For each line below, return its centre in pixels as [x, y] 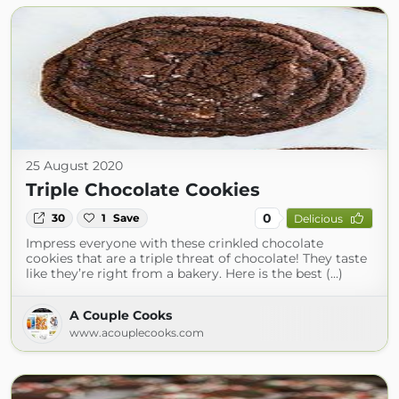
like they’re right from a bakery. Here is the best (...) [184, 273]
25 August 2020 [74, 166]
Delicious [318, 218]
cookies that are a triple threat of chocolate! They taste [196, 258]
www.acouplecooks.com [137, 333]
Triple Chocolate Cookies [143, 190]
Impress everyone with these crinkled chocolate [175, 243]
